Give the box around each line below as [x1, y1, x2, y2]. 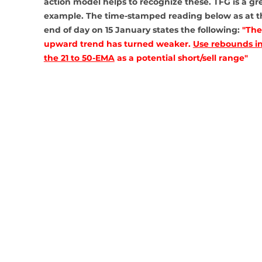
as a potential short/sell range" [114, 53, 248, 63]
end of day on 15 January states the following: [43, 25, 242, 35]
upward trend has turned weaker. [43, 39, 193, 49]
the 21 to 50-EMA [43, 53, 115, 63]
